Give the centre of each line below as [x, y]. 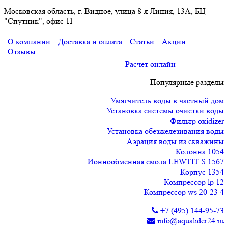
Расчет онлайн [150, 64]
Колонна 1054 [200, 151]
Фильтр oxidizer [197, 121]
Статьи [142, 41]
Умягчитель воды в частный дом [167, 100]
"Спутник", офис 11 [39, 21]
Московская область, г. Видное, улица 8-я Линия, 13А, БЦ [105, 11]
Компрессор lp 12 [194, 182]
